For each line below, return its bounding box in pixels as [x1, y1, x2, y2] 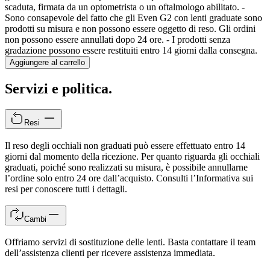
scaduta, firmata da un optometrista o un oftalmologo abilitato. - [5, 2, 245, 13]
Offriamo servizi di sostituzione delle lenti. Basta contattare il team [5, 237, 256, 248]
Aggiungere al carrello [10, 58, 85, 67]
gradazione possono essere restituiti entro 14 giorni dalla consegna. [5, 45, 257, 56]
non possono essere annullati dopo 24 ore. [5, 34, 164, 45]
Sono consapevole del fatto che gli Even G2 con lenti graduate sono [5, 13, 262, 24]
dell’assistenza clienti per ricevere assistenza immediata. [5, 248, 215, 259]
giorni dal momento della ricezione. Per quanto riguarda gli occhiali [5, 151, 260, 162]
